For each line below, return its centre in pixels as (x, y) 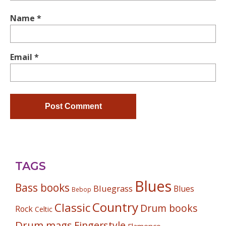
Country (115, 207)
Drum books (169, 208)
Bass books (42, 188)
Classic (72, 208)
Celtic (44, 209)
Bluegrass (113, 188)
